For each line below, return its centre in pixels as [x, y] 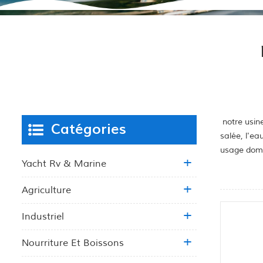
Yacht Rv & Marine [64, 163]
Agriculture [46, 190]
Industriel [43, 216]
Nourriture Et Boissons [73, 243]
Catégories [89, 129]
